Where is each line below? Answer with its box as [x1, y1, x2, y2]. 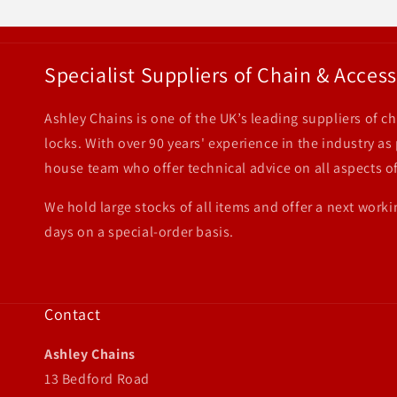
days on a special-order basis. [44, 222, 235, 241]
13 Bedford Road [44, 370, 150, 388]
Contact [44, 304, 101, 324]
